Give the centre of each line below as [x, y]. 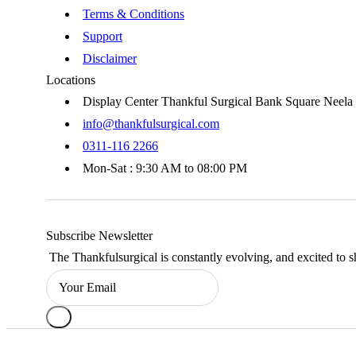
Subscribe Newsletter [99, 236]
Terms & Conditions [133, 14]
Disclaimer [110, 58]
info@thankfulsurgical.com [151, 123]
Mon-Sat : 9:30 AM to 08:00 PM [165, 168]
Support [103, 36]
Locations [71, 79]
